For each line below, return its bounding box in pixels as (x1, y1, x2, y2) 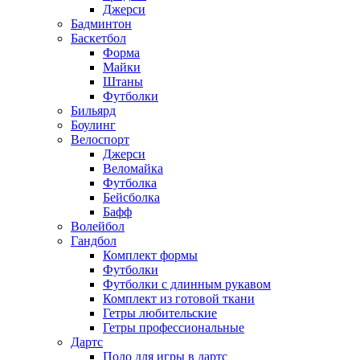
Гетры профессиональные (103, 321, 244, 335)
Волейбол (71, 219, 125, 234)
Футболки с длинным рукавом (103, 277, 271, 292)
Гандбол (71, 234, 117, 248)
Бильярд (71, 104, 116, 118)
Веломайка (103, 162, 163, 176)
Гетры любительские (103, 306, 217, 321)
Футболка (103, 176, 157, 190)
